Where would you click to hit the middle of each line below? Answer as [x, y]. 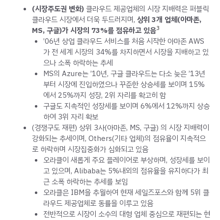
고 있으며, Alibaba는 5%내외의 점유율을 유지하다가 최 [125, 171]
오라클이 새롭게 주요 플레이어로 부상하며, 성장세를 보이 [126, 160]
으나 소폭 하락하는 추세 [78, 63]
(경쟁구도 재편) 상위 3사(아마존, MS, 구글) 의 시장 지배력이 [121, 127]
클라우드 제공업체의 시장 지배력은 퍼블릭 [147, 9]
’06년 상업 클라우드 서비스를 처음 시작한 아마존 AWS [124, 41]
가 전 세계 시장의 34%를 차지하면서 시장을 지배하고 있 [126, 52]
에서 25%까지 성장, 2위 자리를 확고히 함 [104, 95]
